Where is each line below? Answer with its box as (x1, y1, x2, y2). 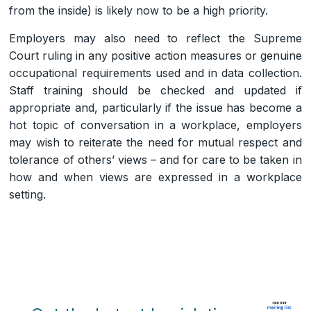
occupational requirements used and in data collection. (9, 65, 302, 80)
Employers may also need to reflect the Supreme (9, 31, 302, 45)
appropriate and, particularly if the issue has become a (9, 100, 302, 115)
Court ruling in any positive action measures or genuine (9, 48, 302, 62)
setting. (9, 187, 47, 201)
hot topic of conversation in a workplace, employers (9, 117, 302, 132)
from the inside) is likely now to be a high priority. (9, 3, 269, 17)
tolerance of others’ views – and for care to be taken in (9, 152, 302, 167)
